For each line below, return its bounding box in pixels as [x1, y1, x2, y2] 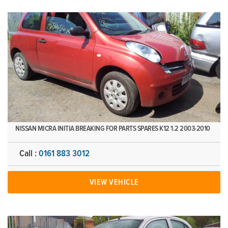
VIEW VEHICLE [89, 178, 139, 186]
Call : [19, 149, 39, 158]
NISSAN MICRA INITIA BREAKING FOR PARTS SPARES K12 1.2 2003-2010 [15, 125, 210, 132]
